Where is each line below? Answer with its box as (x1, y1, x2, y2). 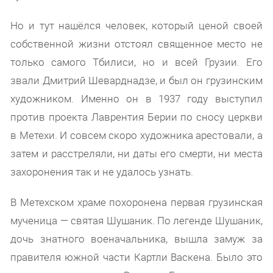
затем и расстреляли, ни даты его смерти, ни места (10, 146, 263, 160)
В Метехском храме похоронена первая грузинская (10, 194, 263, 209)
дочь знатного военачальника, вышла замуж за (10, 231, 263, 246)
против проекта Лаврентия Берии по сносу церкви (10, 109, 263, 124)
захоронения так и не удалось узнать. (10, 164, 194, 179)
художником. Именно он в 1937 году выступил (10, 91, 263, 105)
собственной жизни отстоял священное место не (10, 36, 263, 51)
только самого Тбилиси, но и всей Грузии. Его (10, 54, 263, 69)
